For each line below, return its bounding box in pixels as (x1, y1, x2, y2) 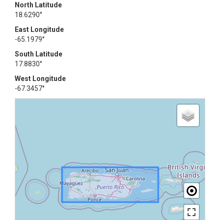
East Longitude (15, 26, 64, 33)
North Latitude (15, 1, 62, 9)
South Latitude (15, 50, 62, 58)
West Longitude (15, 75, 66, 82)
